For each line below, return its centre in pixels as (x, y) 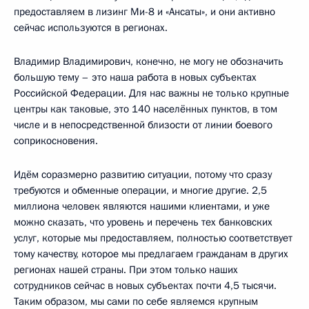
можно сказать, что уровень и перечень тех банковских (143, 222)
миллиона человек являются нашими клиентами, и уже (142, 207)
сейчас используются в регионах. (91, 28)
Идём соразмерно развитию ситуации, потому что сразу (143, 175)
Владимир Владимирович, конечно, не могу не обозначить (149, 62)
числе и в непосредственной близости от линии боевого (143, 125)
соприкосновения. (56, 141)
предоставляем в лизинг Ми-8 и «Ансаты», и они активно (144, 12)
